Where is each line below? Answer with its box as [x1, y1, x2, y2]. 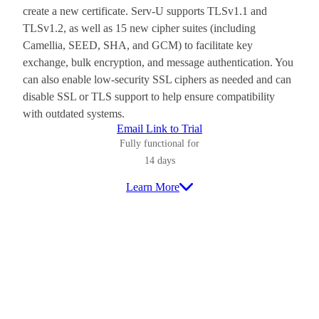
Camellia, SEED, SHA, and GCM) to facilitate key [23, 39, 253, 52]
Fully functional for [120, 138, 199, 150]
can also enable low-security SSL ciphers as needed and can [23, 73, 291, 86]
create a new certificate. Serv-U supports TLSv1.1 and [23, 5, 267, 18]
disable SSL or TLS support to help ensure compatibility [23, 90, 275, 103]
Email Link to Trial [117, 122, 202, 135]
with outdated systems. [23, 108, 125, 120]
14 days [144, 155, 175, 167]
